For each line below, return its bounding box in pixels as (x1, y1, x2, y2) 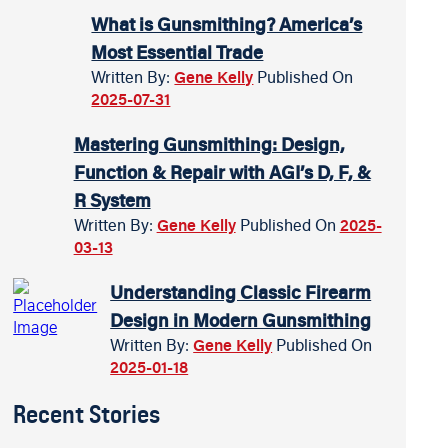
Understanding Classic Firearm (110, 280, 372, 304)
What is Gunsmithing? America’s (91, 12, 363, 36)
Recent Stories (13, 398, 161, 430)
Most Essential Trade (91, 40, 264, 64)
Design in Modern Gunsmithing (110, 308, 372, 332)
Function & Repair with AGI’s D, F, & (73, 160, 371, 184)
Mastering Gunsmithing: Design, (73, 132, 345, 156)
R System (73, 188, 151, 212)
